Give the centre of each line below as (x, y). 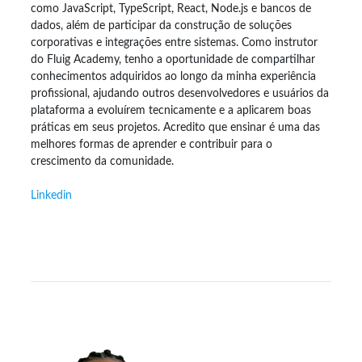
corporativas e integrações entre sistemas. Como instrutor (174, 42)
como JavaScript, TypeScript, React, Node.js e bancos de (171, 8)
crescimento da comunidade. (102, 161)
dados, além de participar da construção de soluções (161, 25)
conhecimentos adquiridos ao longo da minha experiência (173, 76)
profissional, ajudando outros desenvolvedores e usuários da (180, 93)
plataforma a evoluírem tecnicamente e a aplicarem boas (171, 110)
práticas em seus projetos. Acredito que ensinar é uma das (175, 127)
